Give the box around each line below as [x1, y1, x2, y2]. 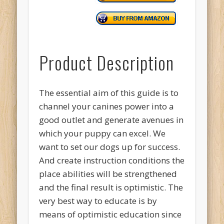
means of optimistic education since [39, 208, 182, 220]
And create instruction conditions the [39, 154, 185, 166]
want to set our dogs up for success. [39, 140, 180, 152]
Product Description [39, 48, 174, 75]
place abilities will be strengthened [39, 167, 177, 179]
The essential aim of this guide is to [39, 86, 179, 98]
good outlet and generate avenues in [39, 113, 184, 125]
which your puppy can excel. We [39, 127, 166, 139]
